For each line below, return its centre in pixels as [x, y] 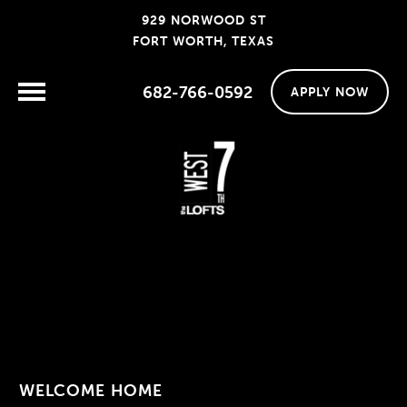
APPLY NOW [330, 92]
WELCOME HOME [91, 390]
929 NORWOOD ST [203, 20]
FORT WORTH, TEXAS [203, 41]
